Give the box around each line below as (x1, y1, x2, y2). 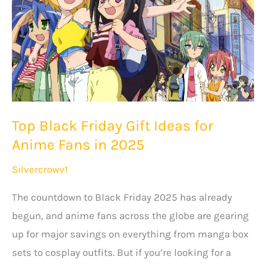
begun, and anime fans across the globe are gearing (12, 210, 249, 222)
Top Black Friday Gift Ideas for (12, 117, 213, 135)
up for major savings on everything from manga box (12, 228, 249, 240)
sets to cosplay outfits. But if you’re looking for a (12, 246, 231, 259)
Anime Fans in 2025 (12, 136, 144, 154)
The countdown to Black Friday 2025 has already (12, 191, 232, 204)
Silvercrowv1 (12, 163, 68, 175)
